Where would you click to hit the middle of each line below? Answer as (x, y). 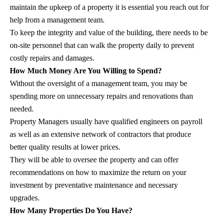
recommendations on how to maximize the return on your (98, 172)
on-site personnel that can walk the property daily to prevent (102, 45)
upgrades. (25, 197)
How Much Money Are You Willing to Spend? (86, 70)
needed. (22, 109)
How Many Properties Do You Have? (71, 210)
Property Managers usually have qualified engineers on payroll (106, 121)
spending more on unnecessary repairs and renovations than (101, 96)
